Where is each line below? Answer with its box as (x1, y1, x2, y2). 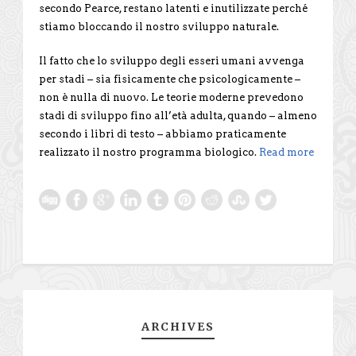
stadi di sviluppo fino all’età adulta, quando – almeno (39, 109, 317, 122)
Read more (259, 145, 314, 158)
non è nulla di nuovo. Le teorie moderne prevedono (39, 91, 304, 103)
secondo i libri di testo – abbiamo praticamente (39, 127, 286, 140)
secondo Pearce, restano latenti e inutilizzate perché (39, 2, 308, 14)
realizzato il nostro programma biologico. (39, 145, 259, 158)
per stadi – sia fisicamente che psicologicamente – (39, 72, 300, 85)
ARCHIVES (141, 319, 215, 334)
